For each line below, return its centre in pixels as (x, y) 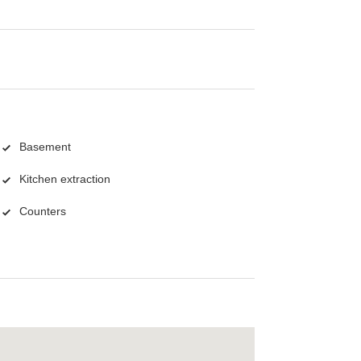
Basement (45, 147)
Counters (43, 212)
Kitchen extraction (65, 179)
